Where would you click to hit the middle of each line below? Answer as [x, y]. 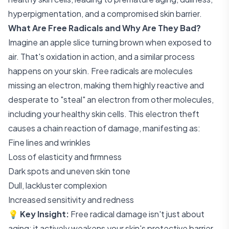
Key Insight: [44, 214]
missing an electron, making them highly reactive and [106, 85]
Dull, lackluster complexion [58, 185]
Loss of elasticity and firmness [65, 157]
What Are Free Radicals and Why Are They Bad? [105, 28]
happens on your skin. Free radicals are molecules [100, 71]
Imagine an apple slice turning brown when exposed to [110, 42]
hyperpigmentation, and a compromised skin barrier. [105, 14]
